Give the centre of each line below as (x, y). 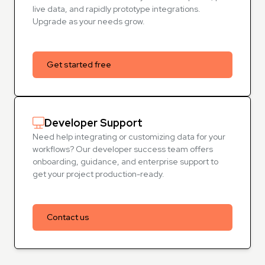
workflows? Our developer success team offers (123, 149)
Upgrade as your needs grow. (89, 21)
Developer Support (93, 123)
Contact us (68, 217)
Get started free (79, 64)
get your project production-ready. (98, 174)
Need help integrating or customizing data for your (129, 137)
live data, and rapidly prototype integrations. (117, 9)
